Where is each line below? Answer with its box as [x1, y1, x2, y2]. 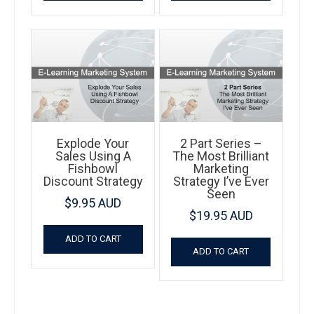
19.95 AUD [196, 208, 253, 224]
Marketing [193, 161, 249, 177]
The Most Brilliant [172, 149, 270, 164]
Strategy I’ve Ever [172, 174, 269, 189]
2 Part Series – [179, 136, 262, 151]
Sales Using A [55, 149, 131, 164]
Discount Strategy [43, 174, 143, 189]
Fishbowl [68, 161, 118, 177]
